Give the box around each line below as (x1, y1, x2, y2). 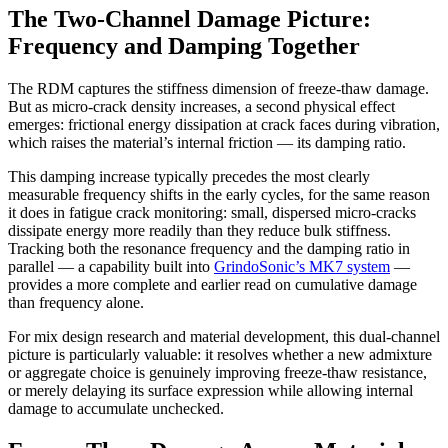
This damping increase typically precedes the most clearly (8, 168, 370, 186)
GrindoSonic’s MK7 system (214, 258, 390, 276)
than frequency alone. (8, 294, 144, 312)
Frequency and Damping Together (8, 33, 360, 60)
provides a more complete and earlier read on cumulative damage (8, 276, 417, 294)
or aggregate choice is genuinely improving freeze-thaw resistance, (8, 364, 427, 382)
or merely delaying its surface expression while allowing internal (8, 382, 413, 400)
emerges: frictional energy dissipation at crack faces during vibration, (8, 116, 440, 134)
